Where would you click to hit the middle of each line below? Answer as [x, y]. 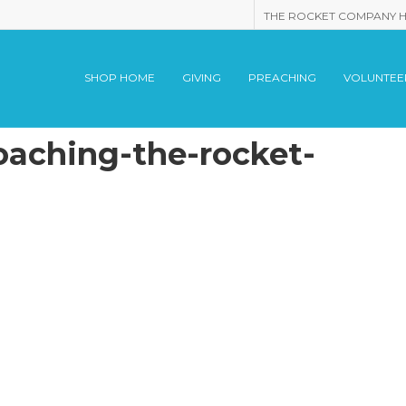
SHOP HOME [120, 77]
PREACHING [283, 77]
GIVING [202, 77]
